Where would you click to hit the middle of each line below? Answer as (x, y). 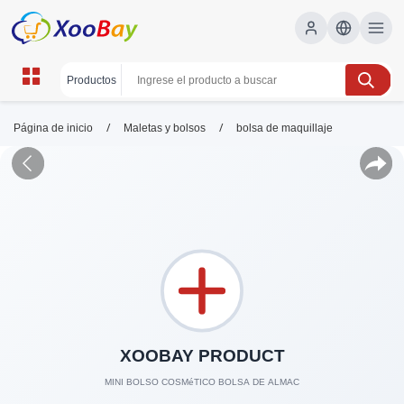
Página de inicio (53, 128)
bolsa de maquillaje (285, 128)
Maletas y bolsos (165, 128)
